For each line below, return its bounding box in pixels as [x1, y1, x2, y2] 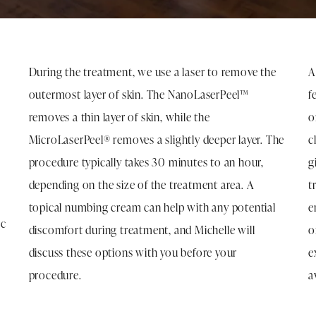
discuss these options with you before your [28, 244, 238, 260]
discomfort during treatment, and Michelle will [28, 221, 255, 238]
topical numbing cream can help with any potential [28, 199, 276, 215]
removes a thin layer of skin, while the [28, 109, 210, 125]
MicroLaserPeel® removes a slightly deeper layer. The [28, 131, 285, 147]
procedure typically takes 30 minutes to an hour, [28, 154, 265, 170]
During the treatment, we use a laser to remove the [28, 63, 276, 80]
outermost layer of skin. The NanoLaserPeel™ [28, 86, 250, 102]
